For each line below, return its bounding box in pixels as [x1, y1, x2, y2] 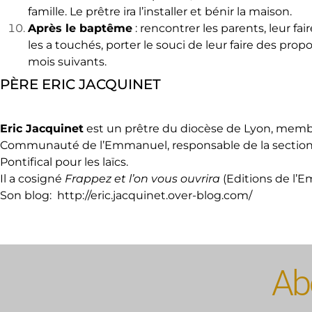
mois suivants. [28, 55, 107, 69]
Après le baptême [28, 22, 132, 36]
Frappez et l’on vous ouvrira [65, 172, 220, 186]
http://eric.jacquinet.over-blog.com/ [57, 189, 252, 203]
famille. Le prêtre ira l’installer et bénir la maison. [28, 5, 292, 19]
